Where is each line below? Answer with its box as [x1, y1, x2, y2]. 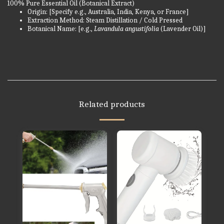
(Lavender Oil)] [159, 24, 206, 33]
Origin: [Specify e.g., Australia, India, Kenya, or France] [27, 7, 189, 16]
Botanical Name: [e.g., [27, 24, 94, 33]
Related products [79, 98, 145, 109]
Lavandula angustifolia [94, 24, 159, 33]
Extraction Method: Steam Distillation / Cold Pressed [27, 15, 182, 24]
